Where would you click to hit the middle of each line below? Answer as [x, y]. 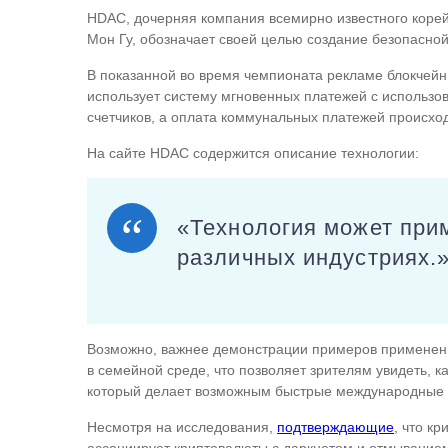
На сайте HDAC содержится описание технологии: [253, 153]
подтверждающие [335, 427]
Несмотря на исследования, [182, 427]
